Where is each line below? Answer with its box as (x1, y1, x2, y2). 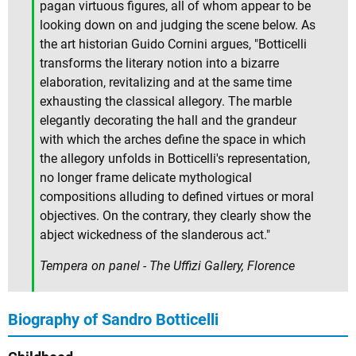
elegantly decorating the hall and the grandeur (40, 113, 296, 129)
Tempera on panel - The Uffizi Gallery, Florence (40, 258, 295, 274)
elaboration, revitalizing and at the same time (40, 75, 292, 91)
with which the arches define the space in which (40, 132, 306, 148)
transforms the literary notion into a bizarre (40, 56, 279, 72)
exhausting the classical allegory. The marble (40, 94, 292, 110)
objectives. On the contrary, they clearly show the (40, 208, 311, 224)
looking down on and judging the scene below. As (40, 17, 315, 33)
